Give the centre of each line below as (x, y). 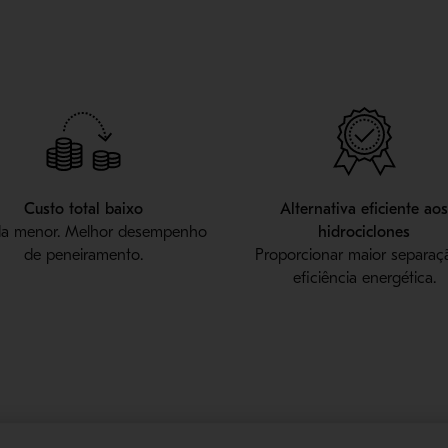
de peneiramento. (83, 255)
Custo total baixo (83, 209)
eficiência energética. (364, 278)
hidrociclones (364, 232)
